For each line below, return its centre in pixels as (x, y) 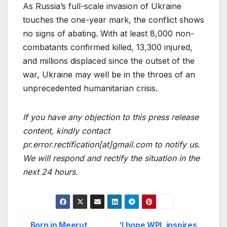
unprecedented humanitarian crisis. (90, 88)
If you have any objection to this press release (111, 117)
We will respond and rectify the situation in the (111, 158)
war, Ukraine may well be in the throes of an (109, 74)
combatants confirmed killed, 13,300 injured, (108, 47)
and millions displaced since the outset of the (109, 61)
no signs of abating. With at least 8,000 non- (108, 33)
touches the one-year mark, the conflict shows (113, 20)
